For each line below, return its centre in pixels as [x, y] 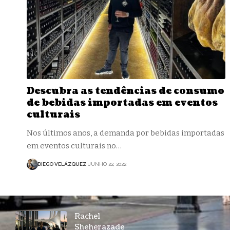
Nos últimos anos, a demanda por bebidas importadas [126, 133]
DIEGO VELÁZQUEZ [62, 164]
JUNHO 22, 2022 [107, 164]
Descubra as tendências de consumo [126, 91]
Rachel [87, 216]
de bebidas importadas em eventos [122, 103]
